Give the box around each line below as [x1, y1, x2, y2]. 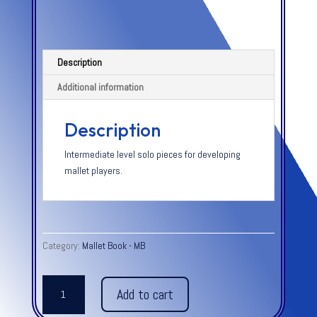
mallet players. [64, 163, 122, 177]
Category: [42, 238, 82, 252]
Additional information [57, 80, 144, 93]
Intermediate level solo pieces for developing [64, 147, 241, 161]
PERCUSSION [41, 292, 93, 305]
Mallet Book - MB [81, 238, 145, 252]
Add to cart [116, 285, 173, 304]
